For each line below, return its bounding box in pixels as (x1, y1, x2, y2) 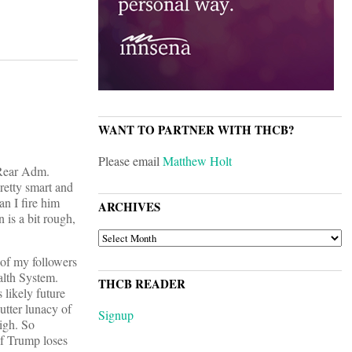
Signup (98, 306, 134, 324)
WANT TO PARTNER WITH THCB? (98, 121, 295, 139)
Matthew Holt (163, 152, 232, 170)
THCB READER (98, 275, 185, 293)
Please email (98, 152, 163, 170)
